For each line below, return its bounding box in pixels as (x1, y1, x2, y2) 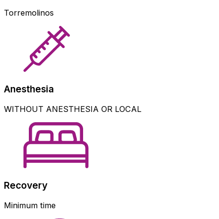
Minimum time (4, 200, 56, 211)
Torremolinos (4, 8, 54, 18)
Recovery (4, 179, 47, 191)
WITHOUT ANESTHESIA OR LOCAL (4, 104, 141, 114)
